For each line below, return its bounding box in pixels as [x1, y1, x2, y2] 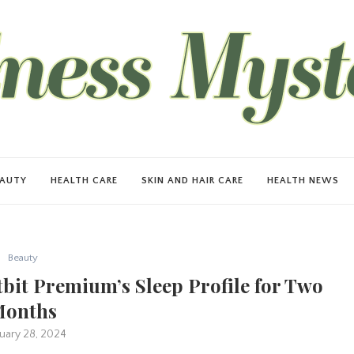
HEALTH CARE [51, 175, 118, 186]
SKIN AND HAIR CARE [141, 175, 243, 186]
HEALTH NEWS [267, 175, 339, 186]
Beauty [7, 252, 38, 263]
